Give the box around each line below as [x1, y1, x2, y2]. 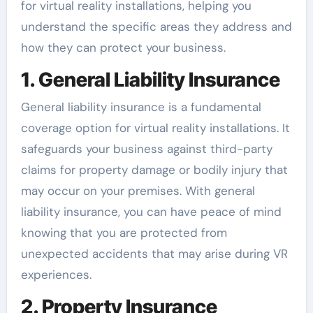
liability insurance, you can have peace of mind [20, 204, 282, 220]
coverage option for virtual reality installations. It [20, 120, 290, 136]
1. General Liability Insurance [20, 67, 280, 92]
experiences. [20, 267, 92, 283]
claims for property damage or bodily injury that [20, 162, 288, 178]
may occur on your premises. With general [20, 183, 255, 199]
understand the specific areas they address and [20, 18, 292, 34]
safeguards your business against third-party [20, 141, 272, 157]
